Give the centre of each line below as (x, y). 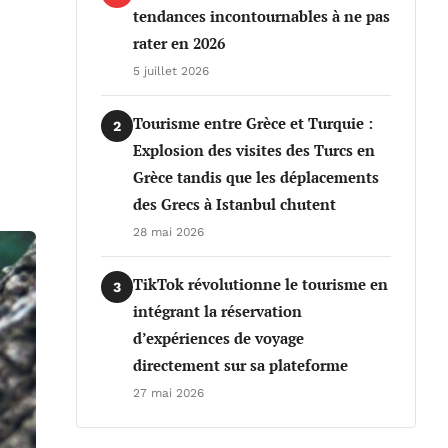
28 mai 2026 (168, 232)
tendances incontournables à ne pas (261, 16)
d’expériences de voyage (218, 338)
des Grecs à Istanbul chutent (234, 204)
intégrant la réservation (217, 311)
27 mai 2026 (168, 393)
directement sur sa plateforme (240, 365)
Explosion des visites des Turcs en (254, 150)
